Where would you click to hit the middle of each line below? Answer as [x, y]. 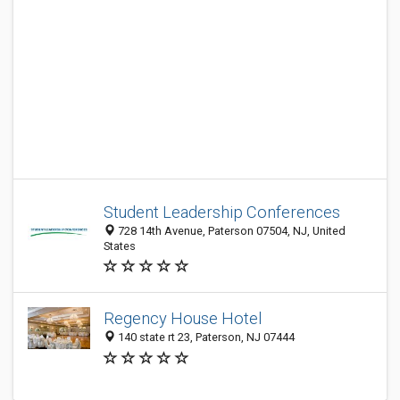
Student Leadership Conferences [222, 212]
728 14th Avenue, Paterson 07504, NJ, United [230, 231]
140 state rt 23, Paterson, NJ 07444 [205, 337]
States [120, 246]
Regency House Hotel [183, 319]
